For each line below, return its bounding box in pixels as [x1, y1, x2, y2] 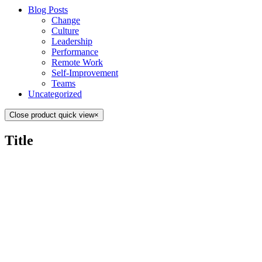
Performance [51, 47, 98, 57]
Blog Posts [28, 5, 68, 15]
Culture [51, 26, 79, 36]
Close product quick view [9, 111, 94, 120]
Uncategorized [28, 89, 82, 99]
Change [51, 15, 80, 26]
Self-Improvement [51, 68, 118, 78]
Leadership [51, 36, 92, 47]
